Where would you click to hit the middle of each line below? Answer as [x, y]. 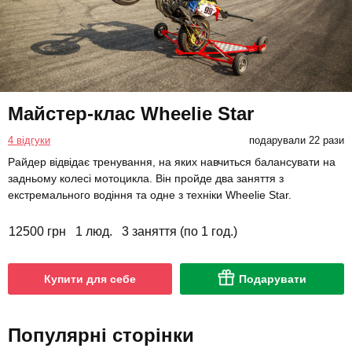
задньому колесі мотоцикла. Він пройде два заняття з [146, 178]
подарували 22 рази [296, 140]
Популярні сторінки [101, 335]
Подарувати [273, 279]
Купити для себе [90, 279]
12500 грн [37, 231]
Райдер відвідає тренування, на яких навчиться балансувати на [172, 161]
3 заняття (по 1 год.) [180, 231]
